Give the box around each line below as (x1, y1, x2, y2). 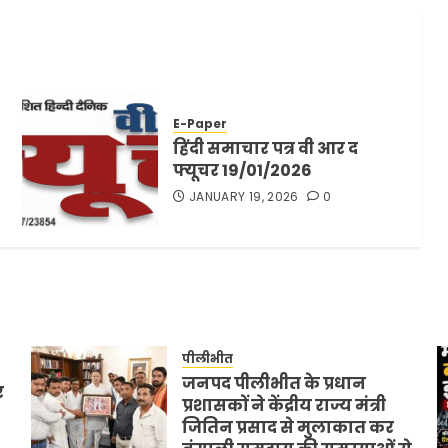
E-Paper (173, 115, 228, 133)
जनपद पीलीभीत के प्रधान (181, 371, 366, 395)
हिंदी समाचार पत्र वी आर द (173, 137, 359, 161)
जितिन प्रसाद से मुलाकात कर (181, 415, 394, 439)
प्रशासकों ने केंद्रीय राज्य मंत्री (181, 393, 386, 417)
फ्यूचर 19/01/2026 (173, 159, 313, 183)
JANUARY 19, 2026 (189, 188, 299, 206)
